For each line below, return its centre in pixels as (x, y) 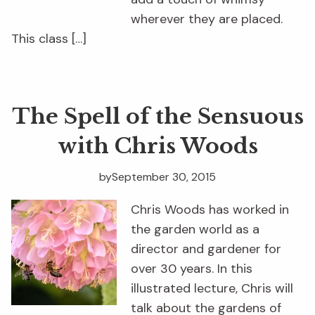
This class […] (49, 39)
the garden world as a (195, 230)
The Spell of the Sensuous (157, 117)
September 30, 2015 (164, 177)
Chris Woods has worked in (210, 210)
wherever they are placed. (207, 19)
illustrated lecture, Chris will (212, 289)
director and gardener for (206, 249)
